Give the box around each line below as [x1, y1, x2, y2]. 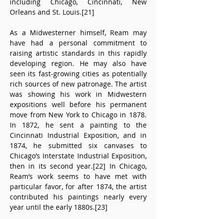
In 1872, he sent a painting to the [10, 120, 147, 130]
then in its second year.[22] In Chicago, [10, 161, 147, 171]
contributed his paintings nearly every [10, 192, 147, 201]
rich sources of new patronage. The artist [10, 79, 147, 88]
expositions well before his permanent [10, 100, 147, 109]
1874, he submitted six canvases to [10, 141, 147, 150]
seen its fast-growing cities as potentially [10, 69, 147, 78]
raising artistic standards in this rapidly [10, 48, 147, 58]
